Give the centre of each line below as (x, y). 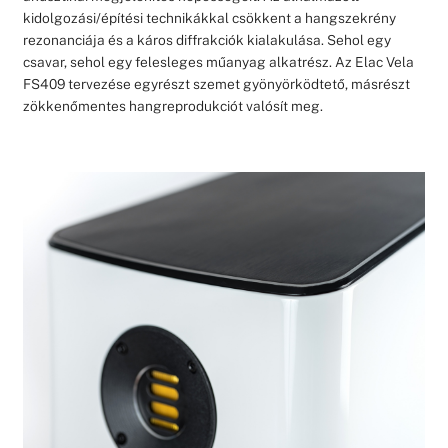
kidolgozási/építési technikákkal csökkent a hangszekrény (209, 17)
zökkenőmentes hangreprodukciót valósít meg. (172, 105)
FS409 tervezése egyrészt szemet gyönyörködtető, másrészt (216, 83)
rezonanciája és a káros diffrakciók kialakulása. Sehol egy (206, 39)
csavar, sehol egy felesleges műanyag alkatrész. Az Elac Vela (218, 61)
